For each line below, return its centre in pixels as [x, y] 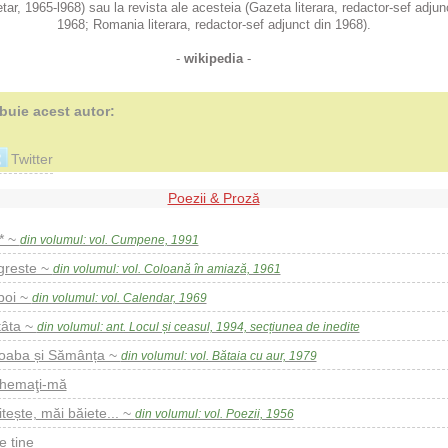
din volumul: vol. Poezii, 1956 [214, 414]
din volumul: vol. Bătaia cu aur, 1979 [218, 356]
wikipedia [213, 58]
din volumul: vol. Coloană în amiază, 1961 [166, 269]
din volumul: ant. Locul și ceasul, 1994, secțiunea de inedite [198, 327]
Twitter [31, 159]
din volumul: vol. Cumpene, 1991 [109, 240]
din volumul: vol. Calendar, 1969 [119, 298]
